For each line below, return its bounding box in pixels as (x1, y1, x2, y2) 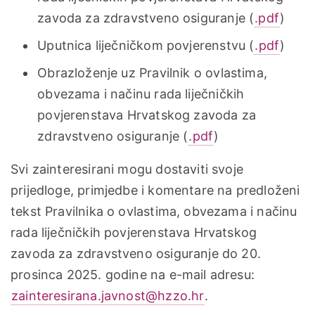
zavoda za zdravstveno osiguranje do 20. (11, 245, 262, 261)
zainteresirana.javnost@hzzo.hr (11, 288, 205, 303)
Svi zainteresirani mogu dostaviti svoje (11, 161, 244, 176)
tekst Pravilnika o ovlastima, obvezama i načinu (11, 203, 297, 219)
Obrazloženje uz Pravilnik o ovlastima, (37, 65, 267, 80)
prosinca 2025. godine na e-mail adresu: (11, 266, 255, 282)
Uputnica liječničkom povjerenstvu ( (37, 37, 255, 53)
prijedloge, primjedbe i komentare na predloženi (11, 182, 300, 198)
